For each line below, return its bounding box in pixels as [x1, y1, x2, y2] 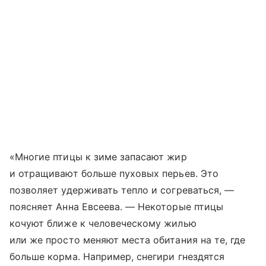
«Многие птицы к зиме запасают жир [9, 150, 187, 163]
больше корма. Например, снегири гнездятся [9, 250, 224, 262]
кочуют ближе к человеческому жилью [9, 217, 197, 229]
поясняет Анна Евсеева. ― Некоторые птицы [9, 200, 223, 213]
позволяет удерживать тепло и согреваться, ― [9, 183, 235, 196]
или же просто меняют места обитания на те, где [9, 233, 246, 246]
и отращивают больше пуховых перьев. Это [9, 167, 218, 179]
